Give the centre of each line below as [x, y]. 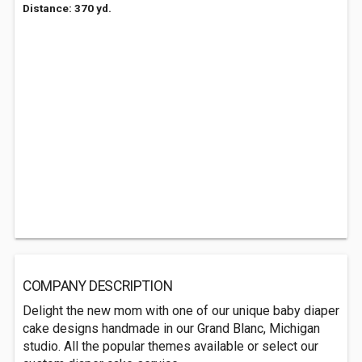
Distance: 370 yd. [67, 8]
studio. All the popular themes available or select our [170, 346]
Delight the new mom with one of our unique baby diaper [181, 311]
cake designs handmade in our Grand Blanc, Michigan [171, 328]
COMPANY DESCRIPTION [98, 286]
